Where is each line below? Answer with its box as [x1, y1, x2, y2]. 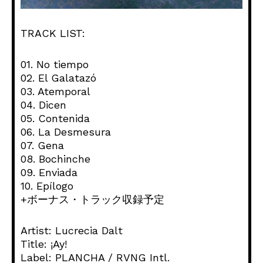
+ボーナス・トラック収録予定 [21, 193, 164, 206]
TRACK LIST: [21, 27, 85, 40]
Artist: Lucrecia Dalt [21, 224, 123, 237]
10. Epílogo [21, 180, 73, 193]
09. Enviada [21, 166, 77, 179]
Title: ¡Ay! [21, 238, 67, 251]
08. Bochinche [21, 153, 90, 166]
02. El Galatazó [21, 72, 96, 85]
